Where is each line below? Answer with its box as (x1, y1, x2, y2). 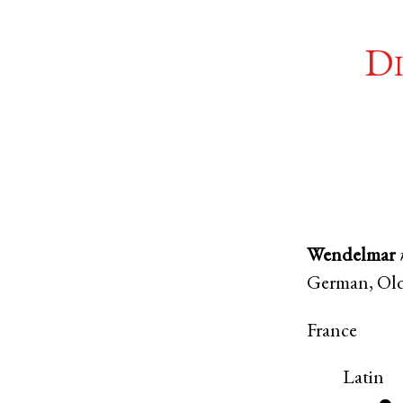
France (307, 322, 358, 342)
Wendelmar (307, 247, 396, 267)
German (307, 275, 370, 295)
